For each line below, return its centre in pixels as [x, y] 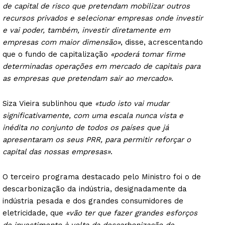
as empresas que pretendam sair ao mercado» [87, 79]
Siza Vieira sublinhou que [49, 104]
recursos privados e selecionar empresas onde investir [103, 18]
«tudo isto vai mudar [132, 104]
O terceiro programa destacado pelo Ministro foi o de [102, 177]
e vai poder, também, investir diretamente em [86, 30]
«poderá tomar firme [148, 54]
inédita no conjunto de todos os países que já [86, 128]
